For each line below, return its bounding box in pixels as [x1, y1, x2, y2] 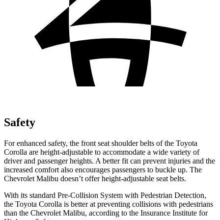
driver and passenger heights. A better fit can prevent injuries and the [4, 156, 215, 165]
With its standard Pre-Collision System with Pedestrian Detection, [4, 191, 206, 199]
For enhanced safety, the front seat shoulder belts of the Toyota [4, 138, 197, 147]
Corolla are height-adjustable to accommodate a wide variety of [4, 147, 199, 156]
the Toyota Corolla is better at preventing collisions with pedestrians [4, 199, 213, 208]
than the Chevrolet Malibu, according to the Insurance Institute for [4, 208, 208, 217]
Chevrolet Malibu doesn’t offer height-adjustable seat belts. [4, 174, 186, 183]
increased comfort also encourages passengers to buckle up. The [4, 165, 202, 174]
